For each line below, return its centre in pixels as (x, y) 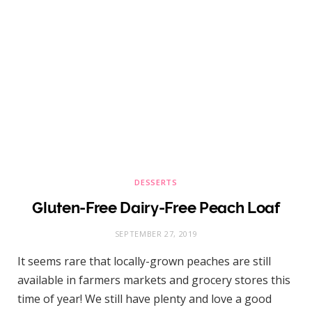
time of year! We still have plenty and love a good (145, 299)
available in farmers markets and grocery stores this (154, 280)
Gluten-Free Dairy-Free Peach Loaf (156, 208)
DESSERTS (156, 182)
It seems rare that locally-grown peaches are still (144, 262)
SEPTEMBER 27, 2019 (156, 234)
